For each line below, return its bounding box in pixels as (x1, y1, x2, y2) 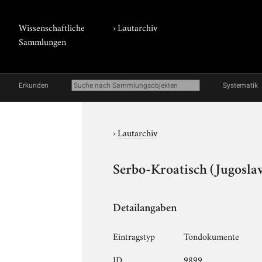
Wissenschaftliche (19, 20, 85, 33)
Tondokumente (184, 229, 240, 242)
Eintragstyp (113, 229, 156, 242)
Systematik (223, 81, 258, 89)
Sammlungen (19, 35, 66, 47)
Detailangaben (113, 203, 177, 215)
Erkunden (19, 81, 49, 89)
